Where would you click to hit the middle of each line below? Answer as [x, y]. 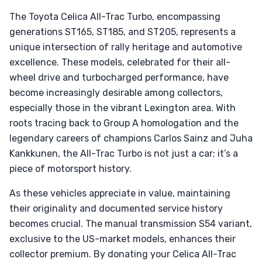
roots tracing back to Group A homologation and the [124, 123]
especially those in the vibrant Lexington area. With [123, 108]
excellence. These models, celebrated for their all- [120, 62]
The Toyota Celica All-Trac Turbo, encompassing [115, 17]
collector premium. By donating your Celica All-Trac [123, 254]
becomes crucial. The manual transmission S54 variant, [131, 224]
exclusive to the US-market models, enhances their [123, 239]
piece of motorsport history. [70, 169]
